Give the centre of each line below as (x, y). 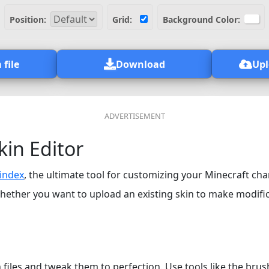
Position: (28, 20)
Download (141, 64)
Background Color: (201, 20)
